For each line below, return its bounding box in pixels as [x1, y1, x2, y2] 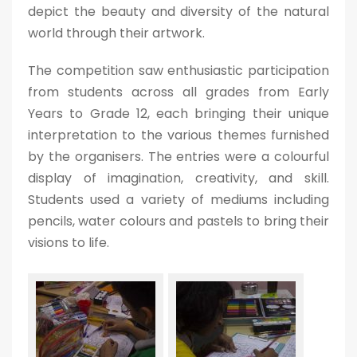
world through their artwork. [28, 24, 205, 42]
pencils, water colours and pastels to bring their [28, 212, 329, 230]
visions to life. [28, 233, 109, 252]
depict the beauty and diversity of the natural [28, 2, 329, 21]
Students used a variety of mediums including [28, 190, 329, 209]
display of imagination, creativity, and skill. [28, 169, 329, 187]
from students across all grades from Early [28, 83, 329, 101]
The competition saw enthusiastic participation [28, 61, 329, 80]
